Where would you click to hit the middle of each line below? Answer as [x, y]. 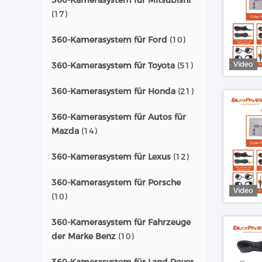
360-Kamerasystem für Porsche [116, 182]
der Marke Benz [84, 236]
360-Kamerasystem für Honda [113, 91]
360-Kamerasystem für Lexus [111, 157]
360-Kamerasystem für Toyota [113, 65]
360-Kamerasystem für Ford [109, 40]
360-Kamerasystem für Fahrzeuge [121, 222]
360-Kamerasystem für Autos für [119, 117]
